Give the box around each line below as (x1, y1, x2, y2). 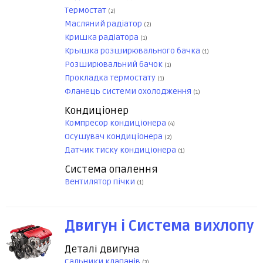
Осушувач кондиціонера (65, 131, 164, 142)
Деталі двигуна (65, 243, 140, 256)
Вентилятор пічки (65, 177, 137, 187)
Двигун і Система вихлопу (65, 218, 254, 235)
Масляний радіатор (65, 19, 144, 29)
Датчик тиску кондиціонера (65, 145, 178, 156)
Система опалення (65, 163, 158, 176)
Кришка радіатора (65, 32, 140, 43)
